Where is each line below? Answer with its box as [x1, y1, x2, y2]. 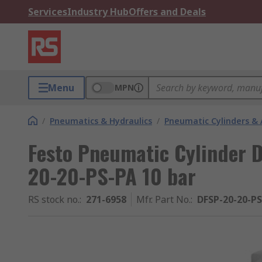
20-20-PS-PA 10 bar [28, 160, 196, 191]
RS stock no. [28, 193, 80, 206]
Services [28, 5, 67, 18]
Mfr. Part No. [136, 193, 191, 206]
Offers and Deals [129, 5, 206, 18]
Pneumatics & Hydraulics [50, 115, 152, 126]
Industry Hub [67, 5, 129, 18]
